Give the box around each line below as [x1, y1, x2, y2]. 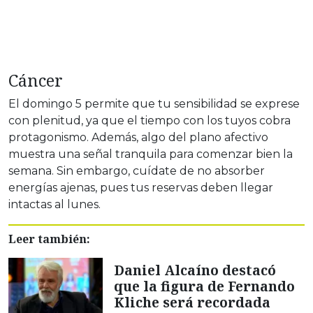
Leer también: [8, 231, 90, 247]
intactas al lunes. [8, 198, 101, 212]
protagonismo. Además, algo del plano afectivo [8, 131, 268, 145]
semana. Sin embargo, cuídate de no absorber [8, 164, 265, 178]
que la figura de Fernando [114, 277, 295, 296]
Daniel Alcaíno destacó [114, 261, 276, 280]
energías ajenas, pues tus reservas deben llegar [8, 181, 273, 195]
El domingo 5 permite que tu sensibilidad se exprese [8, 97, 300, 111]
